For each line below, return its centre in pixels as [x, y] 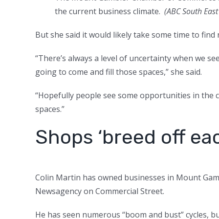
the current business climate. [109, 11]
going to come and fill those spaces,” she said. [119, 72]
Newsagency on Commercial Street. [101, 191]
